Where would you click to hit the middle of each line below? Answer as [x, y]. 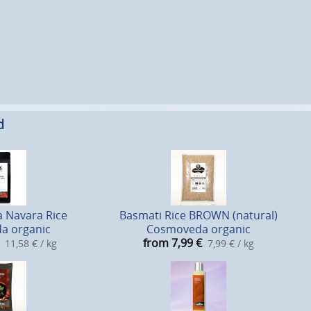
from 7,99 [168, 243]
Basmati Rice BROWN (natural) [199, 215]
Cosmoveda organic [199, 229]
